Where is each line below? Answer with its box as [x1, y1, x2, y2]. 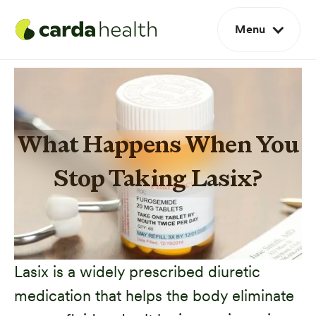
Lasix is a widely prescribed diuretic [14, 262, 260, 281]
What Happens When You [17, 133, 299, 159]
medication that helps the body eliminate [14, 286, 294, 305]
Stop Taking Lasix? [54, 167, 262, 193]
